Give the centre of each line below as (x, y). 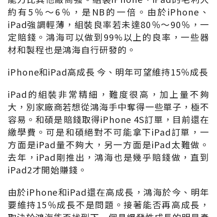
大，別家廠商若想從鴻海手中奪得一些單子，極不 (108, 106)
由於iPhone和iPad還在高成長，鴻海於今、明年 (108, 192)
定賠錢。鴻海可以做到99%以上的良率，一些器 (108, 37)
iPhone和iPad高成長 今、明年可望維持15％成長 (108, 71)
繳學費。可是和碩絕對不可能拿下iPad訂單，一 (108, 132)
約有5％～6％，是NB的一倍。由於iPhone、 (108, 11)
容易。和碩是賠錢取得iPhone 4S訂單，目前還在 (108, 119)
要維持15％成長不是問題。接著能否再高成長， (108, 204)
